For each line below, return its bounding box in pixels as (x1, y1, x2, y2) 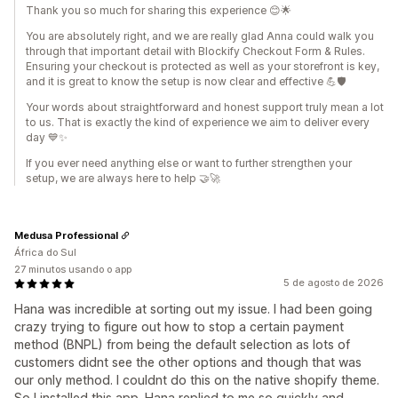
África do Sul (14, 246, 76, 259)
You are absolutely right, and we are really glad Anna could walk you (26, 29, 374, 43)
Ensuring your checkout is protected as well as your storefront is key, (26, 60, 379, 73)
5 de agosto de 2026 (283, 276, 384, 289)
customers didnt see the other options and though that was (14, 354, 362, 370)
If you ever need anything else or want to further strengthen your (26, 156, 352, 170)
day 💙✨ (26, 131, 68, 144)
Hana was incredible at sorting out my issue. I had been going (14, 301, 372, 316)
